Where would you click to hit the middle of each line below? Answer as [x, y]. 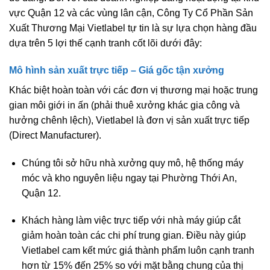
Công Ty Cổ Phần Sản [205, 13]
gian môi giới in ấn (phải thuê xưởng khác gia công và [124, 105]
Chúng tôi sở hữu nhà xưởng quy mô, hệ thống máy [132, 163]
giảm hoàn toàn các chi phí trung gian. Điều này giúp [133, 236]
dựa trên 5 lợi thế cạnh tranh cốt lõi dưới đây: [105, 43]
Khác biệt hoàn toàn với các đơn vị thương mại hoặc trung [133, 90]
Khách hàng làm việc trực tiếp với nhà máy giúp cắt [131, 221]
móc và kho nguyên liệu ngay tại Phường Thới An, [129, 178]
